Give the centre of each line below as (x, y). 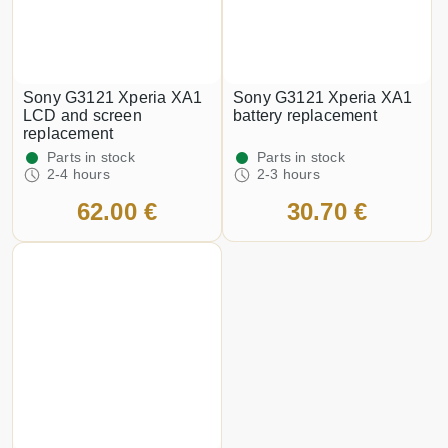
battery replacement (305, 115)
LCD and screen (82, 115)
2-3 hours (288, 174)
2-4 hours (78, 174)
